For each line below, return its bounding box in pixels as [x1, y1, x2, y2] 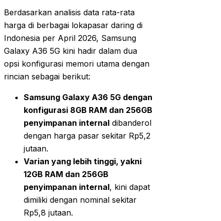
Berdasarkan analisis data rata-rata [4, 7, 135, 18]
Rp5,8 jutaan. [24, 208, 73, 218]
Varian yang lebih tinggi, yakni [24, 156, 142, 167]
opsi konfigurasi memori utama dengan [4, 59, 149, 69]
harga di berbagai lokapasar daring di [4, 20, 143, 31]
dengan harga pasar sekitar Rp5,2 [24, 131, 150, 141]
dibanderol [110, 118, 151, 128]
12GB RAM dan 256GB [24, 169, 109, 180]
